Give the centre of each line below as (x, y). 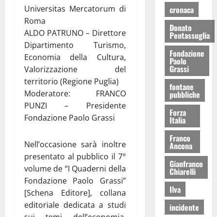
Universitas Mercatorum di (75, 8)
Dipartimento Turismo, (75, 45)
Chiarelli (182, 171)
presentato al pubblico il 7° (75, 156)
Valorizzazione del (75, 69)
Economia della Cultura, (75, 57)
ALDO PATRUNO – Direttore (75, 33)
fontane (181, 86)
